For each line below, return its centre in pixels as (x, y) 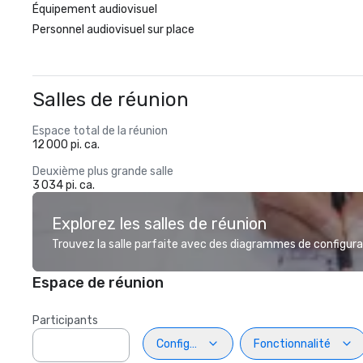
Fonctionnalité (292, 344)
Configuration (192, 344)
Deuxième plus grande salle (103, 171)
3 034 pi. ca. (64, 185)
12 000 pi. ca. (66, 145)
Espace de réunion (98, 283)
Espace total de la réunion (100, 131)
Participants (65, 320)
